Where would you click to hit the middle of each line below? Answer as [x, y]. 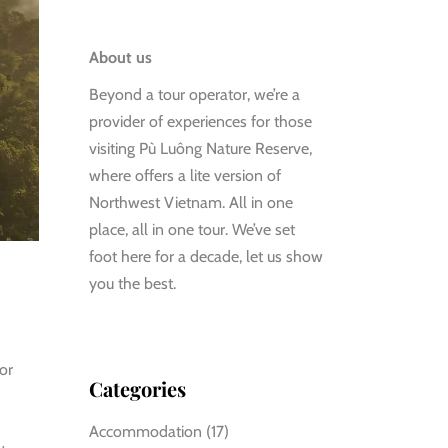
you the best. [132, 283]
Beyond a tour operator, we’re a [194, 94]
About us [120, 57]
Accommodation [145, 431]
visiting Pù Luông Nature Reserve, [200, 148]
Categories [137, 388]
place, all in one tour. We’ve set [191, 229]
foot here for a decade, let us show [205, 256]
